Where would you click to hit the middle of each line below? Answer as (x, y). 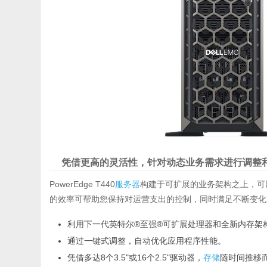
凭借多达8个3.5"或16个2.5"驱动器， (136, 258)
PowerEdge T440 (83, 184)
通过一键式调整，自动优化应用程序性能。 (147, 241)
